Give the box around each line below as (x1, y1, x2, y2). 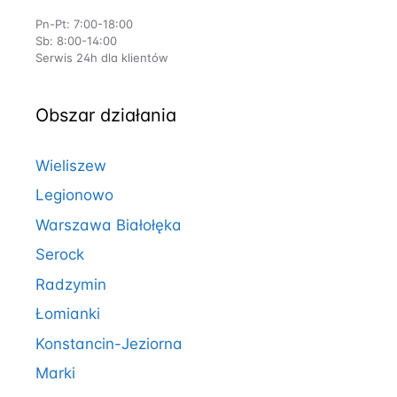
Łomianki (35, 305, 100, 323)
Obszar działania (35, 104, 176, 126)
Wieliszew (35, 156, 106, 175)
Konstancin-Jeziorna (35, 334, 183, 353)
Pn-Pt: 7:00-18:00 (35, 16, 133, 31)
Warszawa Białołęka (35, 215, 182, 234)
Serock (35, 245, 84, 263)
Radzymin (35, 275, 106, 293)
